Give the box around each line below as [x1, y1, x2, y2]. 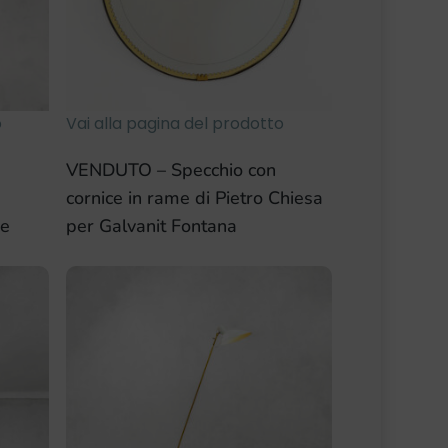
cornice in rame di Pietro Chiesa [66, 186, 324, 211]
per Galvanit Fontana [66, 214, 238, 239]
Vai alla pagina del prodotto [66, 112, 285, 136]
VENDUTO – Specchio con [66, 158, 277, 183]
